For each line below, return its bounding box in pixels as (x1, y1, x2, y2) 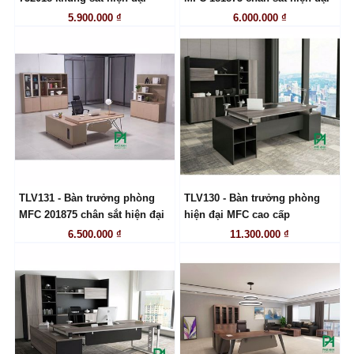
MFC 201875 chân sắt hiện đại (18, 209, 164, 220)
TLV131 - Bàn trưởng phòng (18, 193, 155, 204)
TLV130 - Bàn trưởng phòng (183, 193, 320, 204)
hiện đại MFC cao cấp (183, 209, 290, 220)
